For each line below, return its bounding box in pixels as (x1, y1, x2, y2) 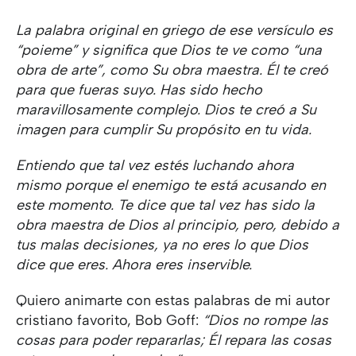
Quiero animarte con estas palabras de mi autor (16, 292, 330, 309)
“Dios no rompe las (203, 311, 328, 329)
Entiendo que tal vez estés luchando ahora (16, 157, 294, 174)
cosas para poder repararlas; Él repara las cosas (16, 331, 331, 349)
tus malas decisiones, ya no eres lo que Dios (16, 236, 308, 253)
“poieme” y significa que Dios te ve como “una (16, 41, 322, 59)
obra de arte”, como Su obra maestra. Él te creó (16, 61, 328, 79)
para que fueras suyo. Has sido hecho (16, 81, 262, 99)
